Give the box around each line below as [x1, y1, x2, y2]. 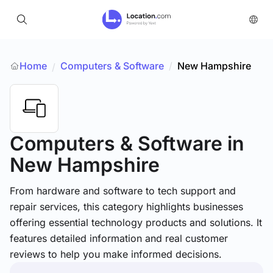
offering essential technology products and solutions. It [10, 216, 262, 229]
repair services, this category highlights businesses [10, 200, 243, 213]
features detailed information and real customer [10, 232, 228, 244]
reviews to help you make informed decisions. [10, 248, 222, 260]
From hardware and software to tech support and [10, 185, 236, 197]
